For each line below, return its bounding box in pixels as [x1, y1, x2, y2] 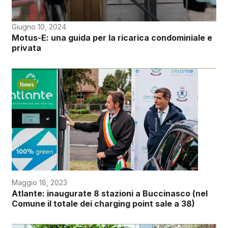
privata [11, 43, 41, 53]
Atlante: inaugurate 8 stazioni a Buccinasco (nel [11, 188, 208, 199]
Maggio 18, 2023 [11, 178, 67, 187]
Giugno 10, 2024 [11, 22, 66, 32]
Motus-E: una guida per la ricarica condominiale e [11, 33, 212, 43]
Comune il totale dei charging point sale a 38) [11, 198, 195, 209]
